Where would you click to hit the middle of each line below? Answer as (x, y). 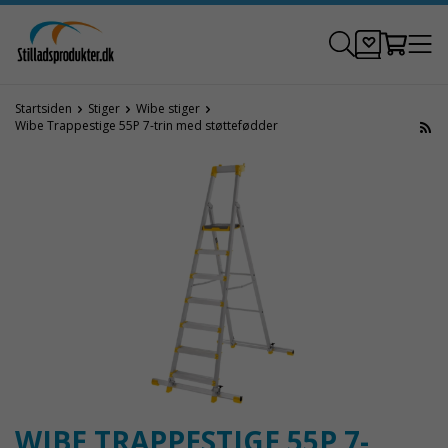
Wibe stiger (168, 108)
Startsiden (43, 108)
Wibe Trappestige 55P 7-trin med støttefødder (146, 125)
